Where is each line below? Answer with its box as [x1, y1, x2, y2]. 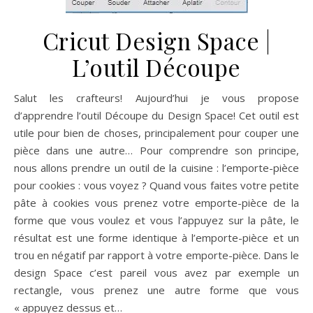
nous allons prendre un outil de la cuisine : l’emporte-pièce [14, 161, 299, 175]
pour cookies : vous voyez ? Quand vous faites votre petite [14, 178, 299, 192]
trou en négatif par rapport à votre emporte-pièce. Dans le [14, 248, 299, 262]
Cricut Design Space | [42, 25, 271, 56]
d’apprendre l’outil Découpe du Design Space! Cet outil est [14, 108, 299, 122]
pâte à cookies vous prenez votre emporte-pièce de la [14, 196, 299, 210]
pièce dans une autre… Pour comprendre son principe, [14, 143, 299, 157]
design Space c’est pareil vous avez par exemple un [14, 265, 299, 279]
